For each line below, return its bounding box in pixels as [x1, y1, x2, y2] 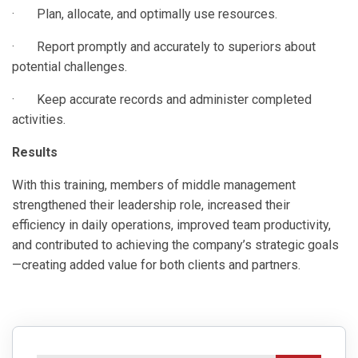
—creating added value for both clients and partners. [12, 257, 300, 272]
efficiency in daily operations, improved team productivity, [12, 217, 331, 233]
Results [12, 144, 58, 160]
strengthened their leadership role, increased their [12, 197, 290, 213]
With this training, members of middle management [12, 177, 296, 193]
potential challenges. [12, 58, 127, 74]
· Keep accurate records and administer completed [12, 91, 312, 107]
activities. [12, 111, 66, 127]
